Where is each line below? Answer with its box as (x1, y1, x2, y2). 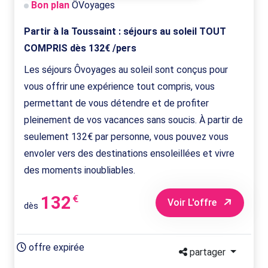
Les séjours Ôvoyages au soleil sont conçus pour (24, 64, 228, 76)
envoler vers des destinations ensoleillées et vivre (24, 148, 234, 160)
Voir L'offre (167, 197, 219, 209)
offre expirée (26, 242, 84, 254)
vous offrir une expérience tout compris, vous (24, 81, 215, 93)
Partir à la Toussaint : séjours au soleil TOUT (24, 26, 226, 38)
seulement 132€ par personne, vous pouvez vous (24, 131, 229, 143)
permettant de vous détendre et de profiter (24, 98, 209, 109)
